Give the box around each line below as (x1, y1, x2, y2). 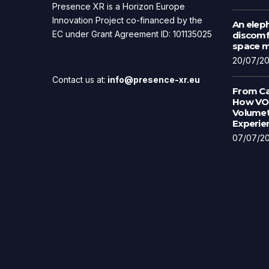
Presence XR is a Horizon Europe (52, 1, 185, 11)
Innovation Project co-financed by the (52, 15, 202, 25)
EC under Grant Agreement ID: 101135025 (52, 29, 212, 39)
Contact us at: (52, 74, 106, 85)
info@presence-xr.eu (106, 74, 200, 85)
